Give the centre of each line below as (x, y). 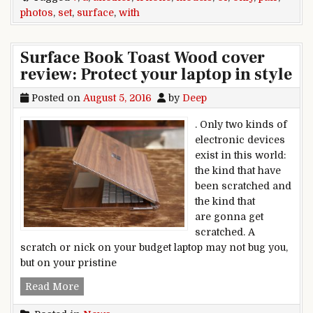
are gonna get (229, 217)
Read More (52, 287)
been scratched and (243, 186)
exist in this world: (240, 155)
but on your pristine (68, 263)
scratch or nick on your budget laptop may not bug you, (154, 248)
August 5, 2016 (117, 98)
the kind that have (238, 171)
